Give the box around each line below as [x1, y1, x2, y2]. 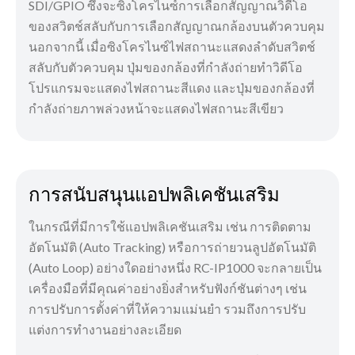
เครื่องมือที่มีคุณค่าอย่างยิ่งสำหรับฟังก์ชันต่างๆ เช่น [29, 281, 307, 296]
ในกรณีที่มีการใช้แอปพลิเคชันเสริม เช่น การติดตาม [29, 219, 311, 235]
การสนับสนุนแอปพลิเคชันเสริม [29, 181, 280, 208]
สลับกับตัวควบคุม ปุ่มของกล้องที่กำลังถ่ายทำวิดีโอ [29, 59, 303, 75]
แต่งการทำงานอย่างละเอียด [29, 322, 181, 338]
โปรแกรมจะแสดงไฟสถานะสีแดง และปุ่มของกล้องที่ [29, 80, 315, 96]
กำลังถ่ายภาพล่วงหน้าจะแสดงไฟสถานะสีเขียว [29, 101, 284, 116]
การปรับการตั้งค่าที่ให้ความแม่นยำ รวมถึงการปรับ [29, 301, 306, 317]
